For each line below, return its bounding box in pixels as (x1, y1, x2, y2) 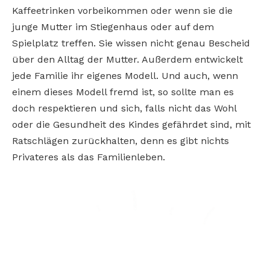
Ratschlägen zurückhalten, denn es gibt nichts (12, 134, 229, 146)
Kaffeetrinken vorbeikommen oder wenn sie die (12, 4, 233, 16)
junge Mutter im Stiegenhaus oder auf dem (12, 20, 214, 33)
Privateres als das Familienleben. (12, 151, 165, 163)
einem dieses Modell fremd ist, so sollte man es (12, 86, 234, 98)
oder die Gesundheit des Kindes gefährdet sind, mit (12, 118, 251, 130)
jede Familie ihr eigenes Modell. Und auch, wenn (12, 69, 238, 81)
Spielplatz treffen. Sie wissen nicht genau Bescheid (12, 37, 250, 49)
